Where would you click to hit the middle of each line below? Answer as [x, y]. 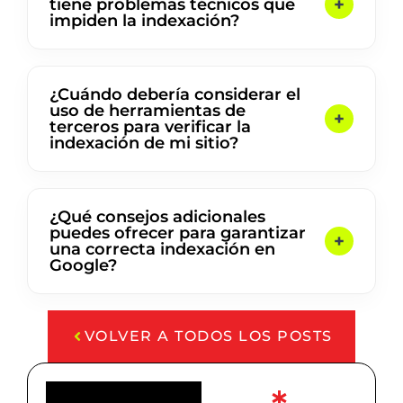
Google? [83, 266]
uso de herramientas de [148, 111]
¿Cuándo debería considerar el [175, 95]
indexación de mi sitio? [144, 143]
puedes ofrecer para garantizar [178, 233]
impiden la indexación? [144, 21]
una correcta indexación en [162, 250]
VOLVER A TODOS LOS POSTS [208, 336]
